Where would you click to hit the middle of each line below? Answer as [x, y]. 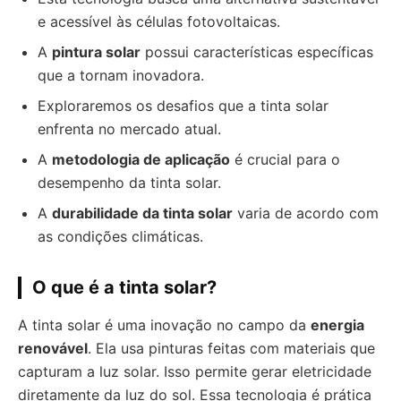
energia [337, 325]
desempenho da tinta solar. [129, 183]
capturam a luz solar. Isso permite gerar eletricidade [195, 371]
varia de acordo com [306, 213]
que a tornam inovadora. [121, 75]
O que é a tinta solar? [124, 287]
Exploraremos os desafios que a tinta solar [183, 106]
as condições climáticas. [120, 236]
